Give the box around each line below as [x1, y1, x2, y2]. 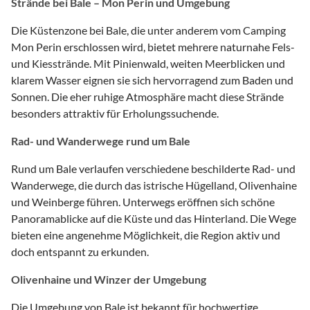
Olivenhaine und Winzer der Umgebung [11, 272, 206, 286]
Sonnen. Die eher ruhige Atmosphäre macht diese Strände [11, 89, 284, 103]
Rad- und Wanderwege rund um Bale [11, 134, 190, 147]
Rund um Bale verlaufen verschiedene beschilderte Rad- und [11, 161, 295, 175]
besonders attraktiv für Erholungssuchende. [11, 106, 219, 120]
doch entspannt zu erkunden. [11, 244, 149, 258]
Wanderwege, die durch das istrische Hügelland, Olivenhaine [11, 178, 297, 192]
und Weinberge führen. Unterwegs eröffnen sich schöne [11, 194, 275, 208]
